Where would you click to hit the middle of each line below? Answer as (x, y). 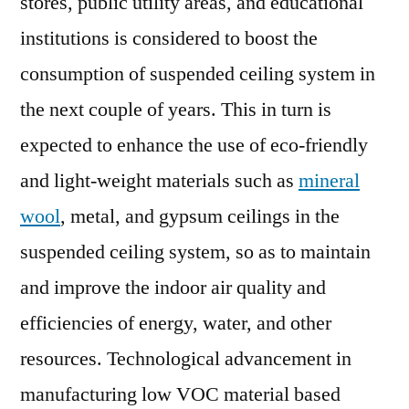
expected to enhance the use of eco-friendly (194, 145)
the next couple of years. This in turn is (176, 110)
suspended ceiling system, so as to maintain (195, 252)
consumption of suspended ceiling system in (198, 74)
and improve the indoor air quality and (173, 288)
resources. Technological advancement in (186, 359)
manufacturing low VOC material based (180, 394)
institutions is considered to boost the (169, 38)
